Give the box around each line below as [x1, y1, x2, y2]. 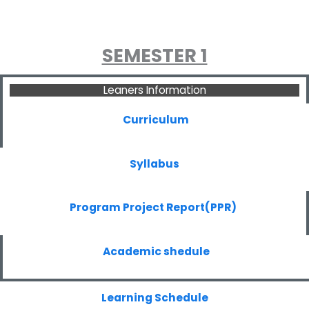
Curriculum [123, 112, 189, 127]
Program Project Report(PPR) [70, 200, 237, 215]
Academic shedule [102, 243, 210, 259]
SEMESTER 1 [101, 43, 208, 68]
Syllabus [130, 156, 179, 171]
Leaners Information [103, 83, 206, 97]
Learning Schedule [101, 290, 208, 305]
